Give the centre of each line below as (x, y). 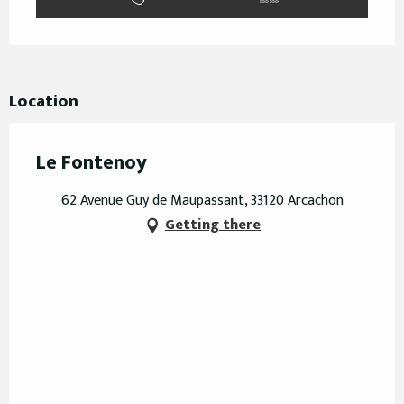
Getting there (213, 225)
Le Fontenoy (92, 162)
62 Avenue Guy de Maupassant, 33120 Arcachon (202, 200)
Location (44, 101)
